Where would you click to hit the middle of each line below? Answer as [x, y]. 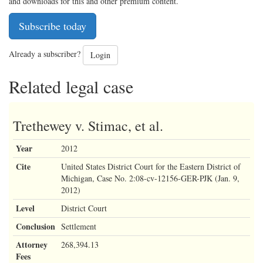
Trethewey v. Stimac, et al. [88, 125]
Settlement [79, 226]
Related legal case [71, 86]
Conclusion [36, 226]
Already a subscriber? [46, 53]
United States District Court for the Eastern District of [151, 166]
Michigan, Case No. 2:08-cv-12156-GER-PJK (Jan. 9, [150, 178]
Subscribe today [53, 26]
